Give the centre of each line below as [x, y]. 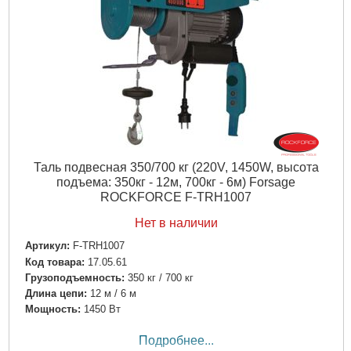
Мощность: [52, 309]
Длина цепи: [56, 293]
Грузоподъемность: [74, 277]
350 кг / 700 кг [160, 277]
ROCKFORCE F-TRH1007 [176, 197]
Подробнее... [176, 341]
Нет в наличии [176, 223]
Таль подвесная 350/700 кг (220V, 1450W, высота [176, 168]
